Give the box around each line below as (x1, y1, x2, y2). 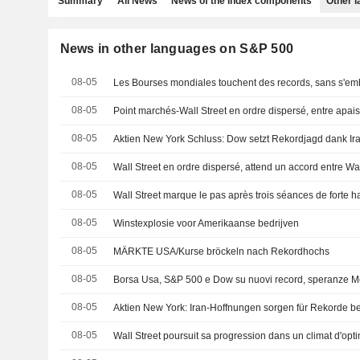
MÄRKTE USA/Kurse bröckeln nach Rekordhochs (113, 246, 330, 257)
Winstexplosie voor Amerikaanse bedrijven (113, 218, 300, 229)
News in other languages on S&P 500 (59, 42, 294, 55)
